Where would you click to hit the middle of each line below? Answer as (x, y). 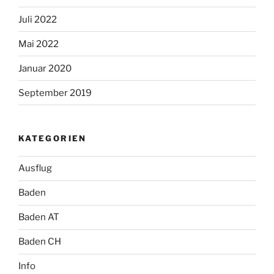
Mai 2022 (39, 44)
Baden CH (40, 242)
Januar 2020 (45, 68)
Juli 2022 (38, 19)
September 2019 (55, 93)
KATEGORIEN (53, 139)
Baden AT (39, 217)
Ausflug (35, 168)
